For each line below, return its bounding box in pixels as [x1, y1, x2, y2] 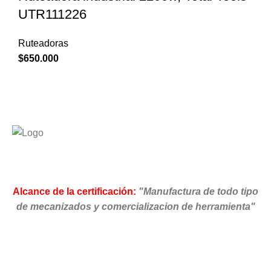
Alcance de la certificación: [13, 186, 136, 197]
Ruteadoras [18, 38, 68, 49]
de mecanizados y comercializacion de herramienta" [16, 201, 255, 212]
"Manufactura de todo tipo [139, 186, 258, 197]
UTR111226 [18, 7, 87, 22]
